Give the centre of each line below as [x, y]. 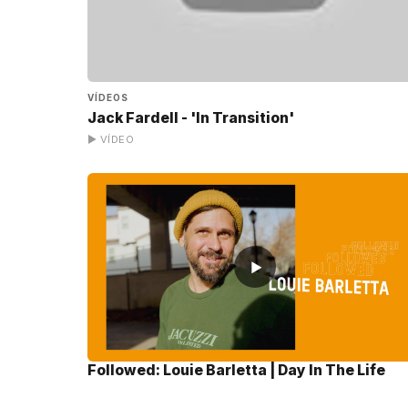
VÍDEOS [108, 98]
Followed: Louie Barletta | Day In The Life [236, 370]
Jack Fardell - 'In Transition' [191, 118]
